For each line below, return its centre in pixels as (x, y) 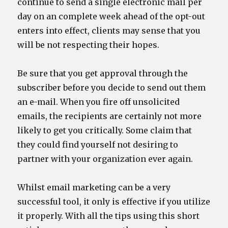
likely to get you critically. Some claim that (105, 130)
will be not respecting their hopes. (89, 45)
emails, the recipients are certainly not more (110, 116)
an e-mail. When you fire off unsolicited (99, 102)
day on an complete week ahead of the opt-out (111, 16)
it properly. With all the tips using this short (109, 216)
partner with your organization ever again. (105, 159)
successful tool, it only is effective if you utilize (114, 202)
